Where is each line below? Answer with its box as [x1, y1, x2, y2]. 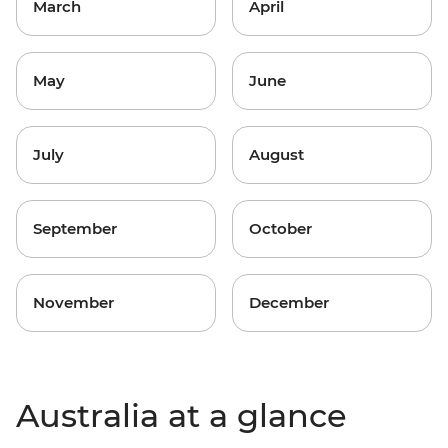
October [249, 219, 312, 239]
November [33, 293, 114, 313]
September [33, 219, 117, 239]
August [249, 145, 304, 165]
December [249, 293, 329, 313]
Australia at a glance [16, 396, 347, 436]
